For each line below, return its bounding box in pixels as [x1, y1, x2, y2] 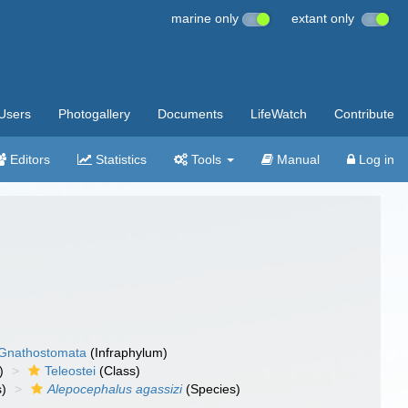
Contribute [334, 107, 394, 121]
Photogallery [58, 107, 130, 121]
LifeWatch [250, 107, 307, 121]
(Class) [96, 363, 141, 378]
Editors [6, 152, 50, 167]
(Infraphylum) [87, 345, 168, 360]
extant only [291, 11, 362, 25]
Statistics [92, 152, 147, 167]
